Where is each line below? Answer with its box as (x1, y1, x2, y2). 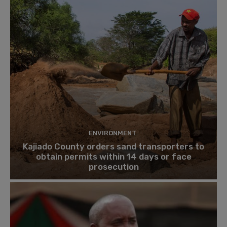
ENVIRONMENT (88, 129, 136, 137)
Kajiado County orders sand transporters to (23, 141, 204, 152)
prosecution (88, 162, 139, 172)
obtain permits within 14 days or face (35, 152, 192, 162)
